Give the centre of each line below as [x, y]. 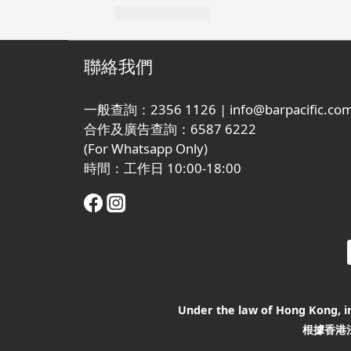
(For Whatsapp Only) [146, 148]
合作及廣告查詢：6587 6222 [170, 129]
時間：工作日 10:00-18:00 [164, 168]
